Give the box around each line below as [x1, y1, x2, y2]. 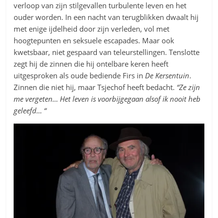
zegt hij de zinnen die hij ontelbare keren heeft [14, 58, 169, 69]
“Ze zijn [177, 82, 200, 92]
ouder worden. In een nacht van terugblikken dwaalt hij [14, 12, 199, 22]
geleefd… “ [14, 105, 47, 115]
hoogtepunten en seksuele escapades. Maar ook [14, 35, 175, 45]
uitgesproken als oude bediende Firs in [14, 70, 145, 80]
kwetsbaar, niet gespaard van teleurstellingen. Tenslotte [14, 47, 200, 57]
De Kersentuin [145, 70, 190, 80]
